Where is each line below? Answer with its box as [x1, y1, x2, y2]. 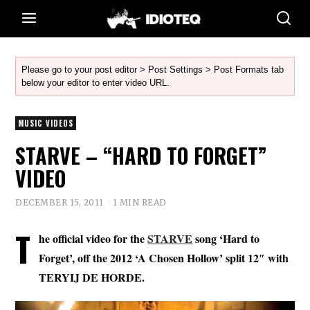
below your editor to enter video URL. [21, 77, 170, 88]
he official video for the [39, 230, 148, 246]
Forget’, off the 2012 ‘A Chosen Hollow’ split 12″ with [39, 249, 289, 266]
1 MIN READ [112, 197, 167, 208]
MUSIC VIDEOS [18, 118, 74, 129]
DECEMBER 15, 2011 [15, 197, 104, 208]
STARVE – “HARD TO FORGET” [15, 140, 268, 171]
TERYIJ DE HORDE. [39, 268, 145, 285]
